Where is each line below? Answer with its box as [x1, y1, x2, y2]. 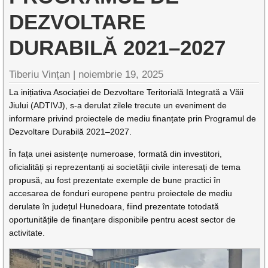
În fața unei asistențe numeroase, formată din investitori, [9, 149, 223, 159]
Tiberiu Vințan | [9, 69, 79, 80]
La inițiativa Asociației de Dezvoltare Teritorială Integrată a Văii [9, 87, 244, 97]
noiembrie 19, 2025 [78, 69, 164, 80]
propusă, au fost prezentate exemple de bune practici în [9, 175, 221, 185]
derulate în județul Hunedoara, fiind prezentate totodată [9, 202, 220, 211]
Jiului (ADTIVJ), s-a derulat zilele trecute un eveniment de [9, 100, 227, 110]
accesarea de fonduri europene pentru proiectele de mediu [9, 188, 233, 198]
